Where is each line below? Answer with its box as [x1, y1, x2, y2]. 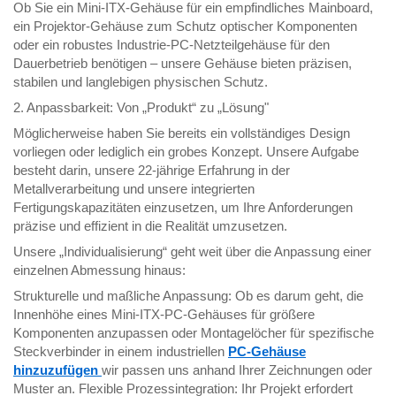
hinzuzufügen [13, 362, 102, 378]
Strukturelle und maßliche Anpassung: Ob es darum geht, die [13, 288, 363, 304]
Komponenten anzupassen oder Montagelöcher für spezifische [13, 325, 374, 341]
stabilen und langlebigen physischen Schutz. [13, 74, 268, 90]
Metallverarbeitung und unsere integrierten [13, 181, 255, 197]
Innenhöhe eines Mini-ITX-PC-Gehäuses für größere [13, 307, 315, 323]
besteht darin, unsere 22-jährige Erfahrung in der [13, 163, 290, 179]
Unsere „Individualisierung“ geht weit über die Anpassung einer [13, 244, 371, 260]
